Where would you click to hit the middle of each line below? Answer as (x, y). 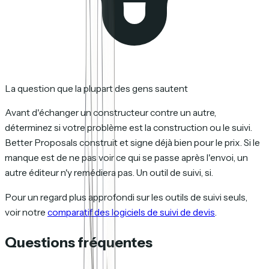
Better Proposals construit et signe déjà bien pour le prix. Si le (132, 143)
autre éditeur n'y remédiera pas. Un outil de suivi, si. (109, 173)
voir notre (26, 212)
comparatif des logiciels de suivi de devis (131, 212)
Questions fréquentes (79, 242)
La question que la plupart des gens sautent (96, 88)
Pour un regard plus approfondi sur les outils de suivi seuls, (126, 197)
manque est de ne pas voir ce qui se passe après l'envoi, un (126, 158)
